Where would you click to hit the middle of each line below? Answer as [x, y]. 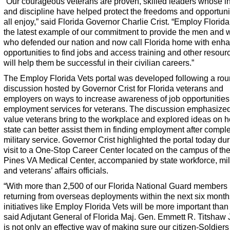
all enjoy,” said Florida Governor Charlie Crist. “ [89, 22]
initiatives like [29, 206]
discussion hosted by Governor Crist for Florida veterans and [113, 88]
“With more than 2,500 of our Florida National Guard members [116, 186]
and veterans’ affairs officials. [56, 170]
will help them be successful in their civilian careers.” [99, 63]
